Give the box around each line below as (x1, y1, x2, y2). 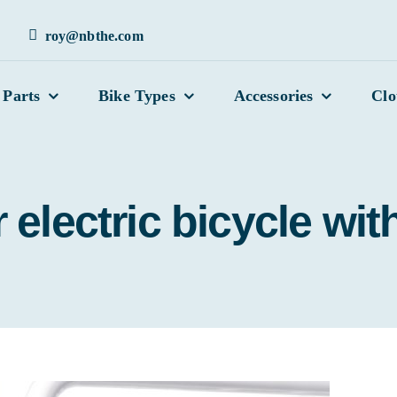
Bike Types (98, 87, 175, 105)
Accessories (233, 87, 314, 105)
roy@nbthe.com (44, 27, 144, 43)
